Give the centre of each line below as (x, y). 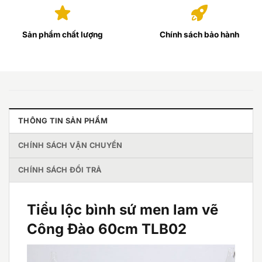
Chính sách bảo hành (199, 34)
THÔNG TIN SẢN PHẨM (63, 120)
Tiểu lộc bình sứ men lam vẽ (123, 209)
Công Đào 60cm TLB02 (107, 229)
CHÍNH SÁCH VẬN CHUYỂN (70, 145)
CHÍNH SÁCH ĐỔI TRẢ (60, 170)
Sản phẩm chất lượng (63, 34)
